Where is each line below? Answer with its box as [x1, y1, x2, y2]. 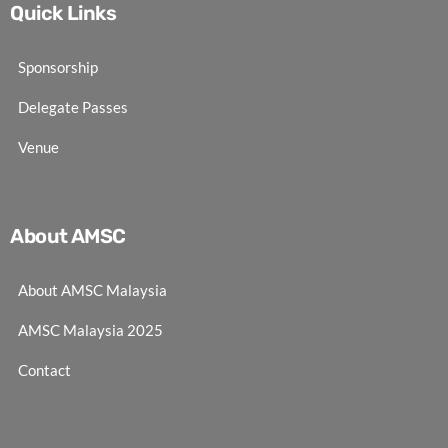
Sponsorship [18, 57, 98, 76]
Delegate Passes [18, 97, 128, 116]
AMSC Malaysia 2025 [18, 320, 163, 339]
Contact [18, 360, 71, 379]
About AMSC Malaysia [18, 280, 167, 299]
